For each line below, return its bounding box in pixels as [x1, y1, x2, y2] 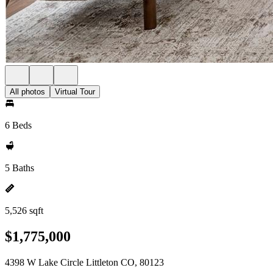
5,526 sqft [5, 205, 43, 216]
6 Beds [5, 120, 32, 130]
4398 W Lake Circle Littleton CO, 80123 [5, 257, 164, 268]
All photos [10, 87, 45, 96]
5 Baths [5, 163, 34, 173]
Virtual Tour [55, 87, 95, 96]
